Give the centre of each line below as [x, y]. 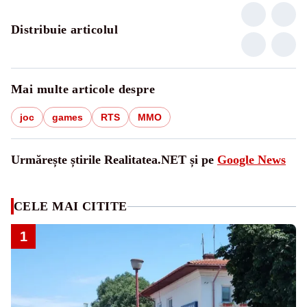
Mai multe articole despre [83, 89]
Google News [251, 160]
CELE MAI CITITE [71, 207]
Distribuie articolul [64, 30]
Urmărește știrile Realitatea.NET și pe [114, 160]
